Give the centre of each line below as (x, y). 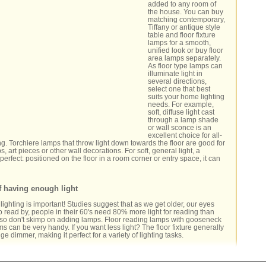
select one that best (179, 89)
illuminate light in (175, 74)
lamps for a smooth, (180, 43)
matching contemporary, (187, 20)
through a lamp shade (183, 120)
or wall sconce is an (180, 128)
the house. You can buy (186, 12)
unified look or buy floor (186, 50)
